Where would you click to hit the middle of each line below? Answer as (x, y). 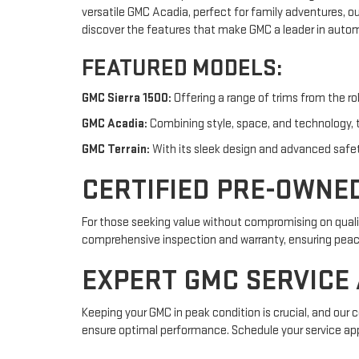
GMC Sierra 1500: (127, 98)
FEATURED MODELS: (182, 68)
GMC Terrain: (116, 149)
